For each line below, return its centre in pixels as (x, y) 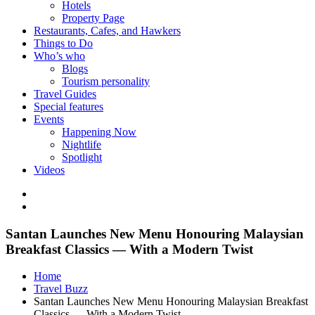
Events (49, 119)
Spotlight (82, 157)
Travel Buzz (61, 289)
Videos (49, 169)
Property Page (93, 18)
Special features (69, 106)
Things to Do (63, 43)
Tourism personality (106, 81)
